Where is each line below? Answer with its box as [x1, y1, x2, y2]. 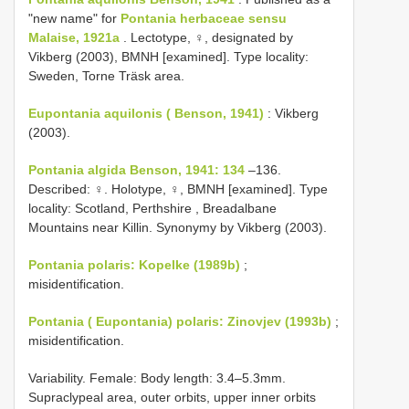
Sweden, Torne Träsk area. [28, 68, 184, 83]
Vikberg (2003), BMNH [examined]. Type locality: [28, 49, 309, 64]
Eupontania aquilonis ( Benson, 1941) [28, 106, 264, 121]
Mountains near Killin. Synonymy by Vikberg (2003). [28, 220, 327, 235]
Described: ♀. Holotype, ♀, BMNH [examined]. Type [28, 182, 328, 196]
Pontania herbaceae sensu [121, 11, 287, 26]
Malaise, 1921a [28, 30, 120, 45]
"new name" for [28, 11, 121, 26]
